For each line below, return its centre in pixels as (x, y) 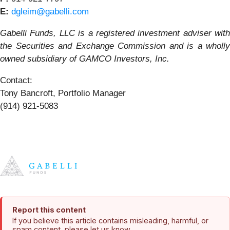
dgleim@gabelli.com (50, 12)
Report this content (49, 210)
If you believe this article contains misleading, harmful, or (110, 221)
